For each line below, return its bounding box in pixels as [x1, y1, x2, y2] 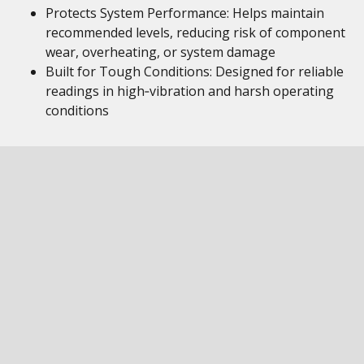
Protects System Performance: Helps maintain [45, 4, 324, 22]
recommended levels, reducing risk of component [45, 24, 345, 41]
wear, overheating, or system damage [45, 43, 275, 61]
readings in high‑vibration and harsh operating [45, 82, 334, 100]
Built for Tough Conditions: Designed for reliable [45, 63, 344, 80]
